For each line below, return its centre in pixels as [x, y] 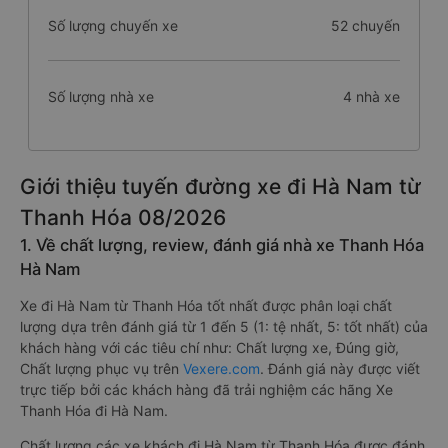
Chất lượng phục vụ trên [101, 368]
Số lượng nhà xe [101, 96]
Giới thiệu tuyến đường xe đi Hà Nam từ [220, 186]
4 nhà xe [371, 96]
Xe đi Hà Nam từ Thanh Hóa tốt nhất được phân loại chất [206, 305]
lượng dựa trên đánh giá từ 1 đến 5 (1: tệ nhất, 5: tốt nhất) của [224, 326]
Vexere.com [221, 368]
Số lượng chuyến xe [113, 25]
